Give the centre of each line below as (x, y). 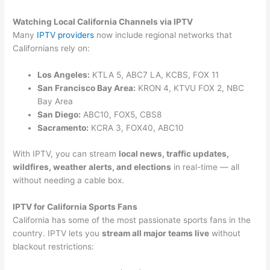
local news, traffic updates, (174, 153)
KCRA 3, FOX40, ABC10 (137, 128)
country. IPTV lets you (58, 233)
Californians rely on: (52, 49)
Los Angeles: (64, 75)
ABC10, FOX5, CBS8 (121, 115)
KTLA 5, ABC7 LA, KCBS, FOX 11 (155, 75)
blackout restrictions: (54, 246)
